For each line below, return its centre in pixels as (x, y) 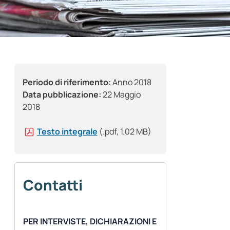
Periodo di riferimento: (67, 82)
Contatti (53, 185)
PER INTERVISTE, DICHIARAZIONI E (90, 222)
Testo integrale (67, 132)
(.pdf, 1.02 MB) (125, 132)
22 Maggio (121, 95)
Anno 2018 (131, 82)
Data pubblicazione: (62, 95)
